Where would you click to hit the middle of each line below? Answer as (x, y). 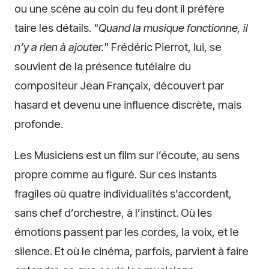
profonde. (39, 123)
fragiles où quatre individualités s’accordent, (123, 193)
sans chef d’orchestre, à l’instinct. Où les (113, 212)
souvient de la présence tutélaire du (103, 66)
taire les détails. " (56, 27)
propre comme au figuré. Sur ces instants (116, 174)
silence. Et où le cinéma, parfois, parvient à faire (131, 251)
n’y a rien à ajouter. (59, 47)
